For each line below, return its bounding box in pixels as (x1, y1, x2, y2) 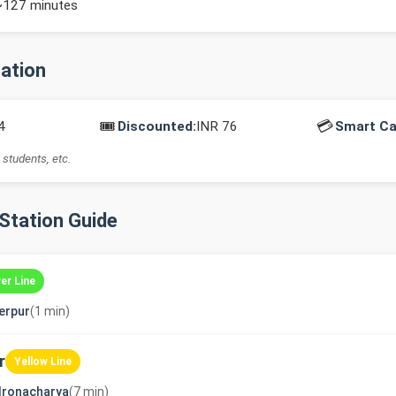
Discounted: (118, 118, 196, 134)
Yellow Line (14, 355, 72, 368)
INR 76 (196, 118, 238, 134)
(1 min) (30, 304, 70, 318)
